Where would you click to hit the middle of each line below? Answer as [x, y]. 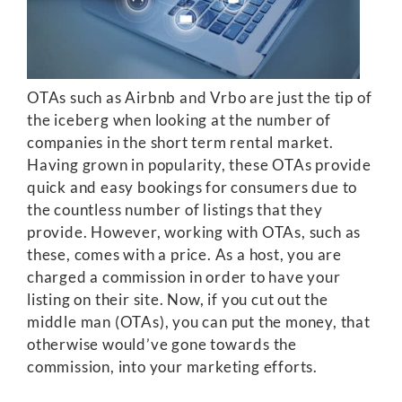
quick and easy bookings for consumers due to [192, 187]
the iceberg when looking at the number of [179, 120]
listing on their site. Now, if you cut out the [178, 299]
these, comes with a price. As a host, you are [184, 254]
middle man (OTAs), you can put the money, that [199, 322]
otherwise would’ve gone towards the [162, 344]
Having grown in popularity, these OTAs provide [199, 165]
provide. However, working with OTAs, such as [194, 232]
